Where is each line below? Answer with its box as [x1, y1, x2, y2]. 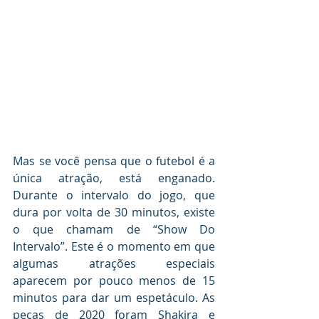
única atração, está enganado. [13, 170, 215, 187]
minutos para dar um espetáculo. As [13, 290, 215, 306]
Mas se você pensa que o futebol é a [13, 153, 215, 169]
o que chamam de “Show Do [13, 221, 215, 238]
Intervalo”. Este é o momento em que [13, 239, 215, 255]
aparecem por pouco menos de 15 [13, 273, 215, 289]
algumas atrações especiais [13, 256, 215, 272]
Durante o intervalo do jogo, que [13, 187, 215, 204]
